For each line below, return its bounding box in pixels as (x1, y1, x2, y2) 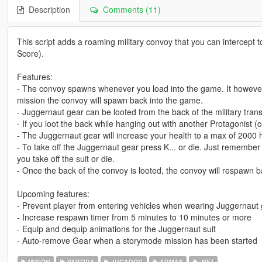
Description (23, 3, 70, 15)
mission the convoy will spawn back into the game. (16, 94, 203, 106)
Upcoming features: (16, 187, 89, 199)
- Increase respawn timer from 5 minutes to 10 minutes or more (16, 211, 251, 223)
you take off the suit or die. (16, 152, 115, 164)
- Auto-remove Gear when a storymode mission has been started (16, 234, 257, 246)
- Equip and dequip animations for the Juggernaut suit (16, 222, 216, 235)
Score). (16, 47, 44, 59)
